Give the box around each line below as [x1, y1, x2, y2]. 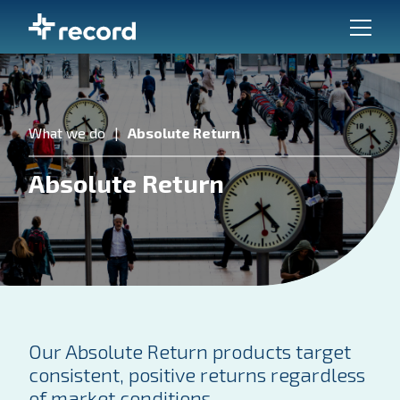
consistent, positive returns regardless [29, 362, 365, 386]
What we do [29, 123, 105, 141]
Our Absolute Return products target [29, 339, 351, 362]
